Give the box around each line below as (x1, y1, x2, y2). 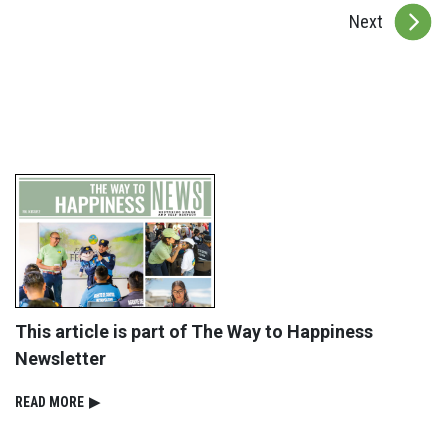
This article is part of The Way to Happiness (15, 320, 373, 342)
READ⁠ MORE (15, 393, 84, 410)
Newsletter (15, 347, 106, 369)
